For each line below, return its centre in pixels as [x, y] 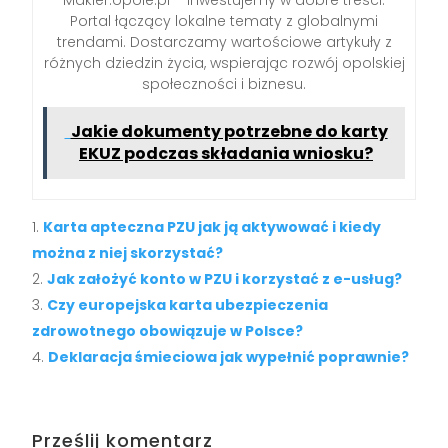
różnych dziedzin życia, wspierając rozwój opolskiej [224, 63]
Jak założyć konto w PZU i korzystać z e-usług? [225, 279]
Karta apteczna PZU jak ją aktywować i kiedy [212, 227]
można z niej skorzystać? [128, 253]
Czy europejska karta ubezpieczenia [188, 305]
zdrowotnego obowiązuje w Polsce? [168, 331]
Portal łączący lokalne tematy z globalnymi [224, 21]
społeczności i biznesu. [224, 84]
